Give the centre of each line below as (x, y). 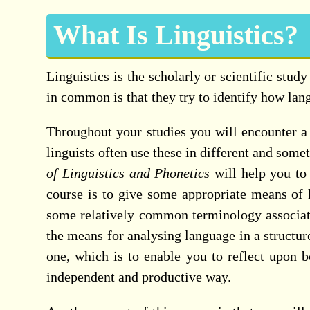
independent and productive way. (139, 277)
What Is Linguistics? (176, 35)
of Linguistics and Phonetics (128, 173)
